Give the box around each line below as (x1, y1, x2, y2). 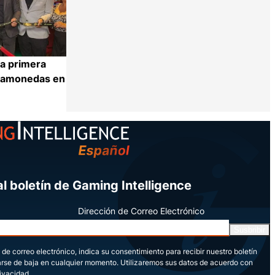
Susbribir (234, 225, 265, 234)
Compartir (66, 107, 109, 118)
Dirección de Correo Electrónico (77, 206, 204, 216)
